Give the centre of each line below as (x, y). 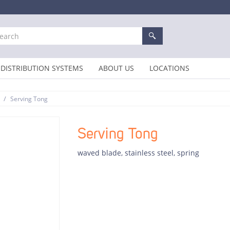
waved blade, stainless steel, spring (138, 153)
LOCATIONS (169, 68)
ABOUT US (116, 68)
